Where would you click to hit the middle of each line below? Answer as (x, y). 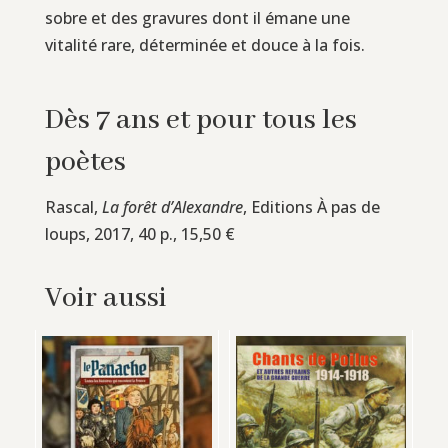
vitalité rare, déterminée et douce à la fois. (204, 44)
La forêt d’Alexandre (172, 206)
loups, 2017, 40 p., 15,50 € (139, 233)
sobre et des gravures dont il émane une (197, 17)
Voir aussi (105, 298)
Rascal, (73, 206)
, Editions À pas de (311, 206)
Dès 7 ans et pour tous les (200, 120)
